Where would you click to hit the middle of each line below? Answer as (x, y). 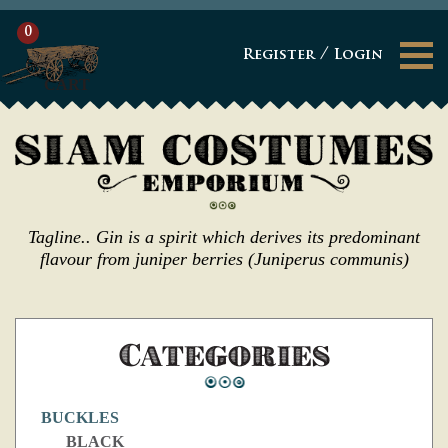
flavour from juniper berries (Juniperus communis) (224, 259)
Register (279, 55)
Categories (224, 355)
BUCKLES (80, 418)
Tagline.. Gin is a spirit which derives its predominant (224, 237)
